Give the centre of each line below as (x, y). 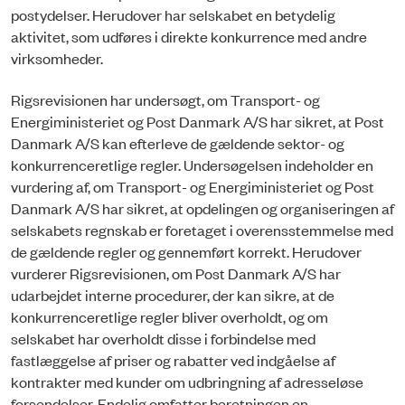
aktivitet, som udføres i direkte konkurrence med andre (189, 36)
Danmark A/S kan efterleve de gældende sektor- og (178, 143)
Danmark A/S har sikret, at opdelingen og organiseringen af (202, 208)
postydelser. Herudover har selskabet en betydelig (173, 14)
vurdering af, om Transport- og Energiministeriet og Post (193, 187)
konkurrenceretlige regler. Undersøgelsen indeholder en (192, 165)
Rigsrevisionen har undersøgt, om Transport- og (165, 100)
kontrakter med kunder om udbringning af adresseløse (187, 382)
